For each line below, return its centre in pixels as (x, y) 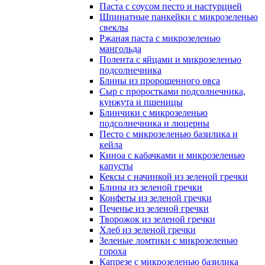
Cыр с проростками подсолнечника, (172, 91)
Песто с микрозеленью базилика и (169, 134)
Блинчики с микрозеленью (153, 113)
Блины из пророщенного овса (160, 81)
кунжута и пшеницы (141, 102)
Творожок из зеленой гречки (157, 219)
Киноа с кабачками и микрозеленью (172, 155)
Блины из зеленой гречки (151, 187)
